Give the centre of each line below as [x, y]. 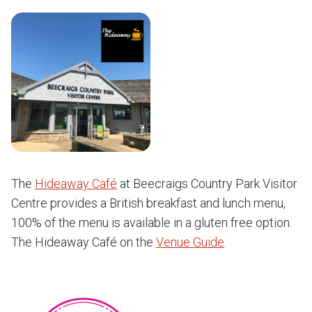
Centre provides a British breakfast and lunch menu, [148, 203]
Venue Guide [190, 242]
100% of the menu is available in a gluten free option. [151, 223]
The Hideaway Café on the [84, 242]
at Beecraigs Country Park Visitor [207, 184]
